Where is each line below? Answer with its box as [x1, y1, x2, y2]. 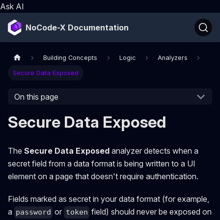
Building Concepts [43, 54, 98, 62]
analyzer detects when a [110, 146, 198, 156]
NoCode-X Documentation [26, 23, 129, 32]
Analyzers [158, 54, 188, 62]
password [16, 208, 52, 217]
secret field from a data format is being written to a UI [8, 159, 195, 169]
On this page [14, 91, 58, 102]
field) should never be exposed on [89, 207, 212, 217]
